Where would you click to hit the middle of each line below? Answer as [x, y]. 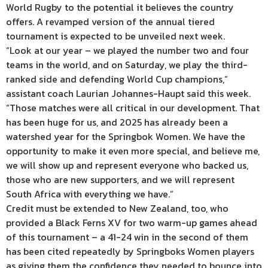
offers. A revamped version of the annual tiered [110, 22]
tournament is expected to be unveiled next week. [115, 36]
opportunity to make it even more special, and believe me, [133, 151]
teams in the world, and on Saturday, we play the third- [127, 65]
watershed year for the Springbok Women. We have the [126, 137]
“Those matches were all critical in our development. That [133, 108]
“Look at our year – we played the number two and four [127, 51]
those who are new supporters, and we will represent [120, 180]
